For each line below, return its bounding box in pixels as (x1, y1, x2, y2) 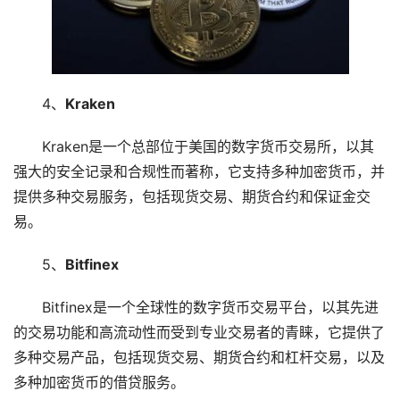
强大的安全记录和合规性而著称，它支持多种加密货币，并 (13, 162, 385, 180)
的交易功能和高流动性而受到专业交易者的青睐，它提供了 (13, 323, 385, 341)
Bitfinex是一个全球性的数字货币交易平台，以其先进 (41, 298, 379, 316)
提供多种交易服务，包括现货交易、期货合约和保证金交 (13, 187, 371, 205)
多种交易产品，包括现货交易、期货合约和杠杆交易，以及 (13, 348, 385, 366)
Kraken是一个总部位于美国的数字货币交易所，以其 (41, 137, 374, 155)
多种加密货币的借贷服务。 (13, 373, 185, 391)
